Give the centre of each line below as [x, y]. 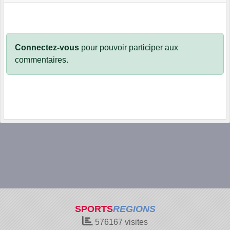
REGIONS [134, 209]
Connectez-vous [47, 48]
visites [135, 222]
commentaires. [42, 60]
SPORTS [94, 209]
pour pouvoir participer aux [129, 48]
